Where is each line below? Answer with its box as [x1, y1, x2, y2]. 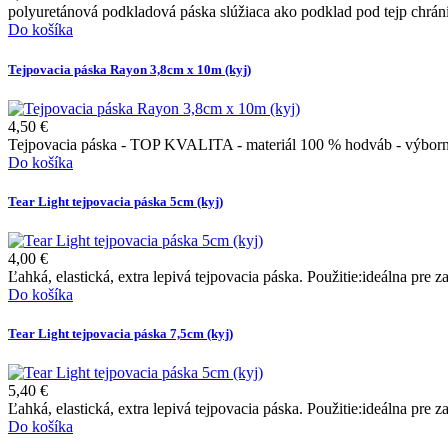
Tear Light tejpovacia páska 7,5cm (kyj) [8, 326, 233, 342]
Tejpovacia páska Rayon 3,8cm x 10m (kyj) [8, 61, 251, 77]
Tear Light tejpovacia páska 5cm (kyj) [8, 193, 223, 209]
